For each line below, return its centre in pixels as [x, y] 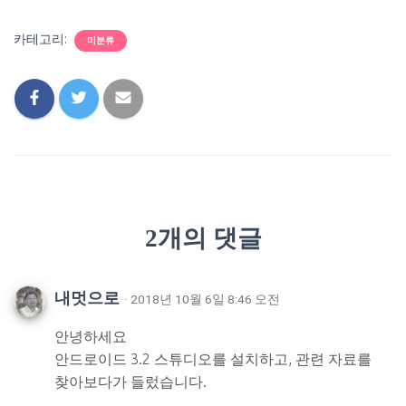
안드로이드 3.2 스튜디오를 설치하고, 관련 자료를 [213, 358]
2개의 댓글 [203, 238]
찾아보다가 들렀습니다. [130, 381]
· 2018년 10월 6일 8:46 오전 [202, 299]
